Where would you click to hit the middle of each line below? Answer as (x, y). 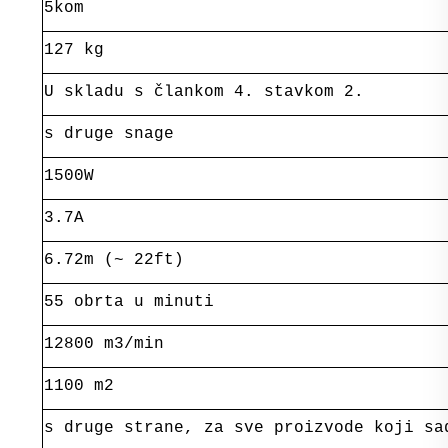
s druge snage (108, 133)
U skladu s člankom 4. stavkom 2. (203, 91)
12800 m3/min (103, 343)
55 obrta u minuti (128, 301)
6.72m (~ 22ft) (113, 259)
